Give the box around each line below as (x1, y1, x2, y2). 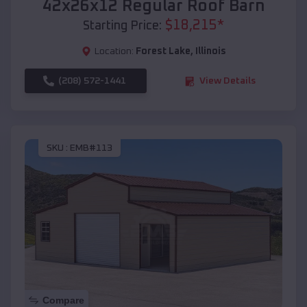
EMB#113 (70, 143, 112, 153)
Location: (94, 47, 134, 57)
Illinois (195, 47, 226, 57)
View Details (199, 76, 256, 86)
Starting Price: (83, 20, 162, 33)
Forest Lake (135, 47, 191, 57)
